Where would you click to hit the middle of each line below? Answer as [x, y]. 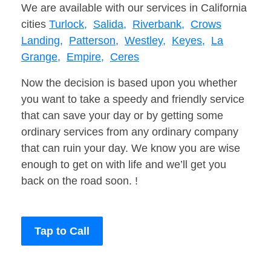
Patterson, [94, 41]
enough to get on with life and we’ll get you [124, 165]
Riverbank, [158, 24]
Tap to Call [62, 231]
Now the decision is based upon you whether [129, 83]
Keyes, [188, 41]
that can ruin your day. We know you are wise [131, 149]
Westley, [145, 41]
